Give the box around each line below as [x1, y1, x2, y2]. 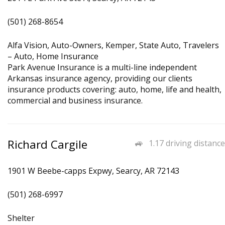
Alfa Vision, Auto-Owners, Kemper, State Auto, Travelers [8, 40, 219, 51]
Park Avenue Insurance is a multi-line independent [8, 62, 197, 73]
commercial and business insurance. [8, 95, 143, 106]
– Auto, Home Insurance [8, 51, 98, 62]
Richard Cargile [8, 137, 87, 152]
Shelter [8, 212, 35, 223]
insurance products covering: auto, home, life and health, [8, 84, 221, 95]
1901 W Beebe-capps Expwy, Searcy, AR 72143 [8, 165, 179, 176]
